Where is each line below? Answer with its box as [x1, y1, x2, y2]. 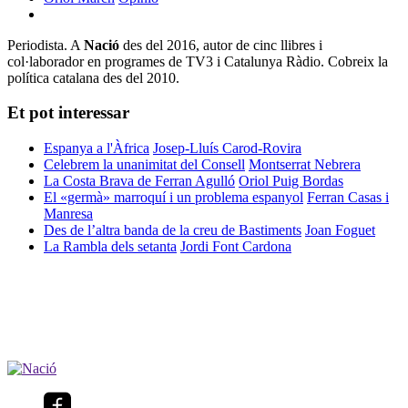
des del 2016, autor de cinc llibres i [119, 36, 322, 53]
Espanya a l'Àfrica [44, 140, 149, 157]
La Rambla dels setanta [44, 239, 177, 255]
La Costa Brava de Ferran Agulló [44, 173, 235, 189]
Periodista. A [7, 36, 84, 53]
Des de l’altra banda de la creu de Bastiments [44, 222, 301, 239]
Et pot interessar [7, 103, 129, 123]
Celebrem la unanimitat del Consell [44, 157, 245, 173]
